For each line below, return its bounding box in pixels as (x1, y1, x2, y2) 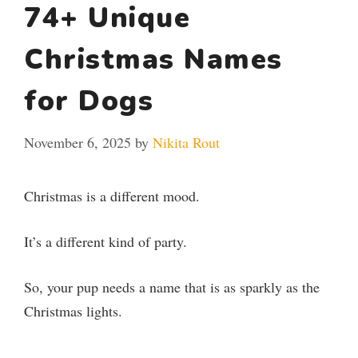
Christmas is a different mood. (24, 185, 200, 205)
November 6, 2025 (24, 132, 131, 152)
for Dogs (24, 82, 153, 120)
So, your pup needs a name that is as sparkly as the (24, 276, 320, 296)
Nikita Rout (153, 132, 220, 152)
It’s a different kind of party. (24, 231, 187, 251)
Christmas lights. (24, 300, 122, 320)
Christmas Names (24, 40, 283, 78)
